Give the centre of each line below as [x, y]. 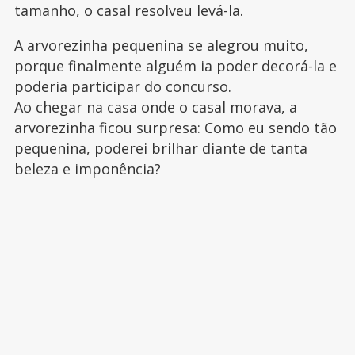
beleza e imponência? [87, 168]
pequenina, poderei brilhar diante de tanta [160, 148]
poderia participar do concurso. [122, 86]
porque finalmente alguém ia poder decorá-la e [175, 65]
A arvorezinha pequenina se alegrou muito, [161, 45]
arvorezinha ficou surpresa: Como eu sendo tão [175, 127]
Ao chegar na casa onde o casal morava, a [155, 107]
